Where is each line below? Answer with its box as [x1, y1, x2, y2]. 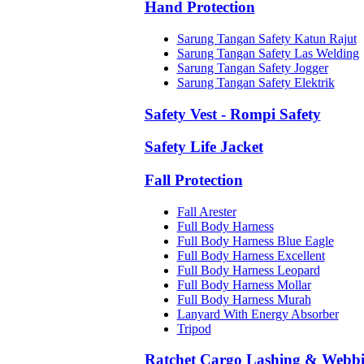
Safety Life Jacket [144, 138, 263, 156]
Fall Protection [144, 171, 243, 188]
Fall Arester [176, 204, 236, 219]
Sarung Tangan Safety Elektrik [176, 75, 335, 89]
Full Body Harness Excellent [176, 248, 325, 262]
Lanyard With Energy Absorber [176, 306, 339, 321]
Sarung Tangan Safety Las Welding [176, 45, 359, 60]
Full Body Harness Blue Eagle [176, 233, 334, 248]
